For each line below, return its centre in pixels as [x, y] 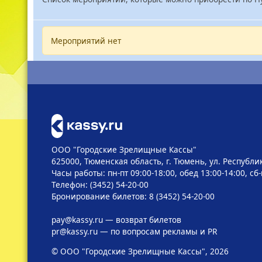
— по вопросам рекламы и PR [157, 231]
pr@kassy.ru [74, 231]
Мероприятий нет [86, 40]
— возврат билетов [142, 219]
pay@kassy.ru [77, 219]
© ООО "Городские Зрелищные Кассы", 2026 [140, 251]
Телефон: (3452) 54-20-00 [100, 184]
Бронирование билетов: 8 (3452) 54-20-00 [133, 196]
